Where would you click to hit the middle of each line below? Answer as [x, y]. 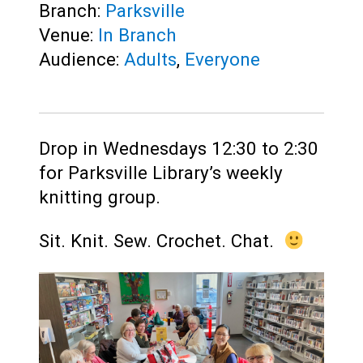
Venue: [68, 34]
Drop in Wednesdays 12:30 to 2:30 [179, 149]
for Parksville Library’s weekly [161, 173]
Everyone [222, 59]
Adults [150, 59]
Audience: [81, 59]
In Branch [137, 34]
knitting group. [100, 197]
